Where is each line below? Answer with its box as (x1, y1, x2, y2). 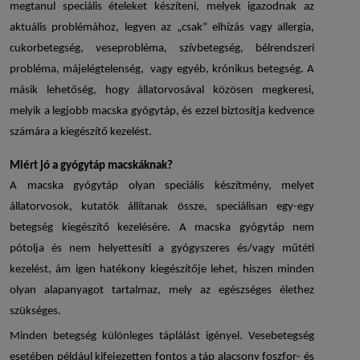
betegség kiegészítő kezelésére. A (10, 222, 194, 235)
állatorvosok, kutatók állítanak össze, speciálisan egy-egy (10, 201, 314, 214)
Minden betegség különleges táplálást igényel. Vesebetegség (10, 330, 314, 343)
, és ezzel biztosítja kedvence (175, 105, 314, 118)
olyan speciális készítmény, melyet (118, 180, 314, 193)
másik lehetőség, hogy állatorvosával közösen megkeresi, (10, 84, 314, 97)
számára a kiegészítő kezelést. (10, 126, 152, 139)
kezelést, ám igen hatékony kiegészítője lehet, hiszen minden (10, 264, 314, 276)
